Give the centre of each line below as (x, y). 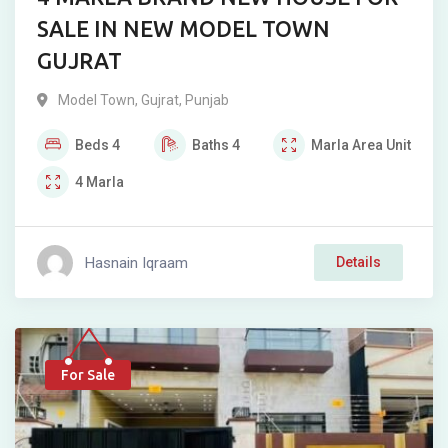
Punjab (207, 100)
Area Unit (381, 145)
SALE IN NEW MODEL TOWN (183, 29)
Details (358, 262)
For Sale (88, 375)
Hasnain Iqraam (136, 262)
